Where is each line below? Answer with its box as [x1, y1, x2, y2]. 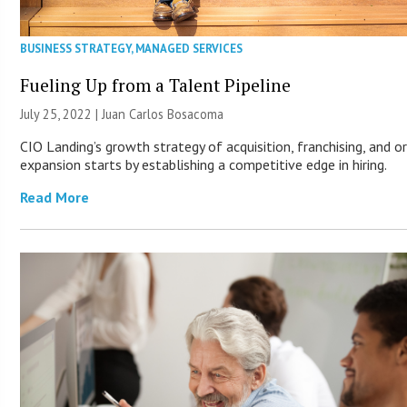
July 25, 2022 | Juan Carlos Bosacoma [20, 105, 224, 124]
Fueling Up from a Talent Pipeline [20, 74, 292, 97]
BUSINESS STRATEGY [20, 41, 132, 57]
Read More [20, 188, 90, 207]
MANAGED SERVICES [135, 41, 243, 57]
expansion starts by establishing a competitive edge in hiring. [20, 155, 388, 174]
